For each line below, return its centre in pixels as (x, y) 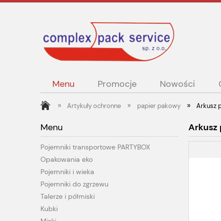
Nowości (178, 84)
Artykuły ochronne (94, 106)
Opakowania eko (67, 160)
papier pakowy (159, 106)
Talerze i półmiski (68, 197)
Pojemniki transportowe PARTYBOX (95, 147)
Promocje (117, 84)
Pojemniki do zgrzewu (74, 184)
